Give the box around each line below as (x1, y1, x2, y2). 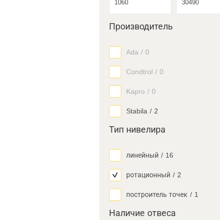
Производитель (109, 22, 173, 31)
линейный (126, 151, 159, 159)
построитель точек (126, 191, 188, 198)
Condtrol (126, 68, 153, 76)
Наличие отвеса (109, 208, 176, 218)
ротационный (126, 171, 170, 179)
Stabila (126, 107, 147, 115)
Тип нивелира (109, 125, 165, 135)
